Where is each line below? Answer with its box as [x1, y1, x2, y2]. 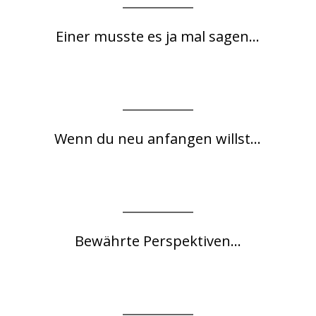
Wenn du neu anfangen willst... [54, 129, 262, 148]
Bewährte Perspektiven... [74, 231, 241, 250]
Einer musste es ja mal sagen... [56, 27, 260, 46]
